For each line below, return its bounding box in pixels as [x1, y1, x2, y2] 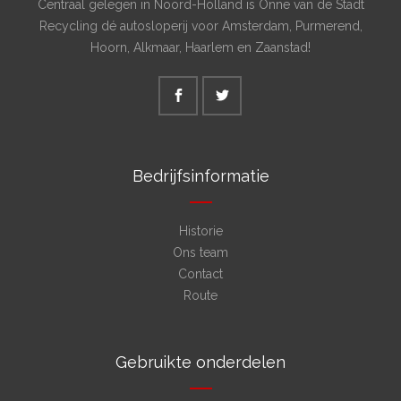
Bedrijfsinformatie [132, 166, 269, 185]
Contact [178, 267, 223, 281]
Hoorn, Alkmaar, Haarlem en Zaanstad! [90, 40, 311, 55]
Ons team [173, 245, 228, 260]
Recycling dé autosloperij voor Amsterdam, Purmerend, [38, 19, 363, 33]
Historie [178, 224, 223, 238]
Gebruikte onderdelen [115, 353, 286, 371]
